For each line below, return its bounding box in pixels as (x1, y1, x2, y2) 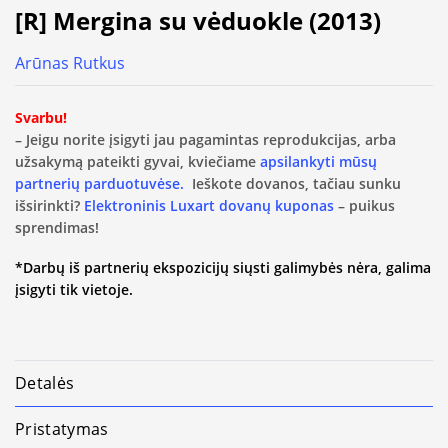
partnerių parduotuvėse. (15, 174, 184, 194)
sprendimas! (15, 218, 99, 238)
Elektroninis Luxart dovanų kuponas (84, 196, 334, 216)
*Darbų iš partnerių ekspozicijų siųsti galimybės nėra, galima (15, 258, 431, 278)
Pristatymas (15, 417, 109, 440)
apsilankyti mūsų (260, 152, 377, 172)
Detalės (15, 371, 75, 394)
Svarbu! (15, 108, 67, 128)
